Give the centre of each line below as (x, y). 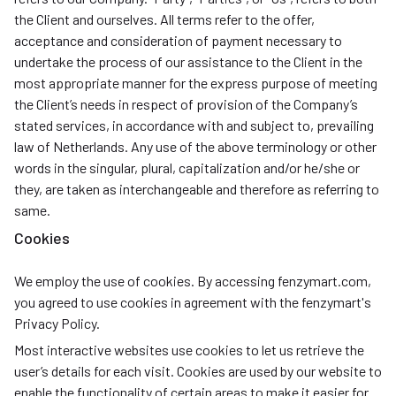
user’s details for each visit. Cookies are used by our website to (198, 371)
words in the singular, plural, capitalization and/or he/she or (187, 168)
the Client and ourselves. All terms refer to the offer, (164, 19)
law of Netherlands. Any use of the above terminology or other (195, 146)
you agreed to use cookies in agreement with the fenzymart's (193, 302)
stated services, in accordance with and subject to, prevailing (194, 125)
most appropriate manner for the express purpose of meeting (196, 83)
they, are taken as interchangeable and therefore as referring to (197, 189)
